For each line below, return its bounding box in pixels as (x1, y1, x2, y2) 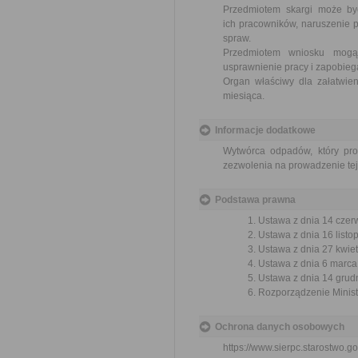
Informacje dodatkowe (215, 125, 316, 136)
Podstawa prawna (215, 194, 296, 205)
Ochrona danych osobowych (215, 321, 344, 332)
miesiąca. (223, 90, 265, 101)
